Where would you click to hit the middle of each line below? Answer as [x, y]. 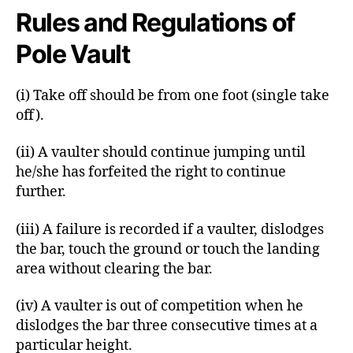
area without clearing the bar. [114, 269]
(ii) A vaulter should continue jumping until [161, 152]
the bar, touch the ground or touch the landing [168, 249]
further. [41, 192]
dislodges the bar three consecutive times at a [167, 326]
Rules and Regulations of [156, 22]
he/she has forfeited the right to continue [151, 172]
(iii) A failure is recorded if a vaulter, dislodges [170, 229]
